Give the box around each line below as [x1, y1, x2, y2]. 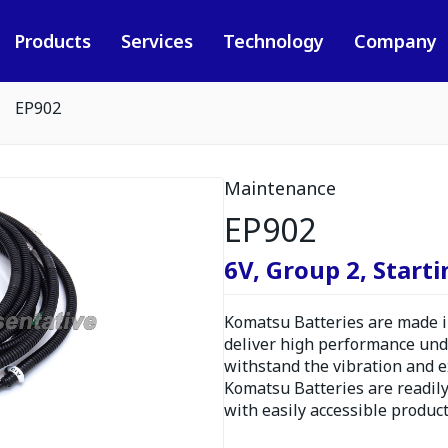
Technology [222, 29, 324, 53]
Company [353, 29, 437, 53]
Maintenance [224, 176, 336, 200]
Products [13, 29, 91, 53]
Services [120, 29, 193, 53]
